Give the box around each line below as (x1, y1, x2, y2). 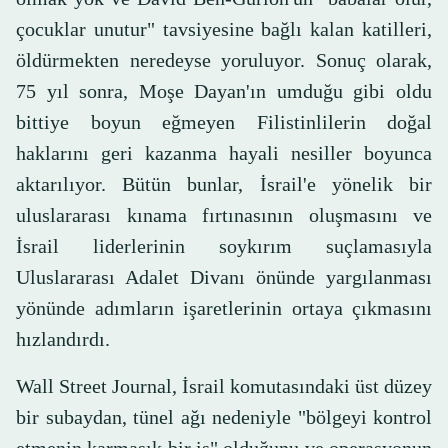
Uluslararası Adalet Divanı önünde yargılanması (16, 266, 432, 289)
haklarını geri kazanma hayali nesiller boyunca (16, 142, 432, 165)
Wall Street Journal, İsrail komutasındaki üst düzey (16, 375, 432, 398)
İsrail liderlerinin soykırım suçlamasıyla (16, 235, 432, 258)
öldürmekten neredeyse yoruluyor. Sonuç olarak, (16, 49, 432, 72)
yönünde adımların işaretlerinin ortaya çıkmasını (16, 297, 432, 320)
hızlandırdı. (16, 328, 110, 351)
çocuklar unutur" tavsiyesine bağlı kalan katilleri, (16, 18, 432, 41)
